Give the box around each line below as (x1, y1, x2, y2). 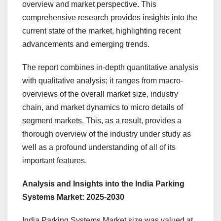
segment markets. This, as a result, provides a (22, 116, 182, 125)
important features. (22, 156, 87, 165)
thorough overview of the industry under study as (22, 130, 191, 139)
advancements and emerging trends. (22, 40, 149, 49)
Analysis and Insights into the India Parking (22, 180, 184, 188)
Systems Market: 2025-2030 (22, 193, 124, 202)
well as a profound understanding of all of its (22, 143, 176, 152)
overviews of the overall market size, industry (22, 90, 178, 99)
